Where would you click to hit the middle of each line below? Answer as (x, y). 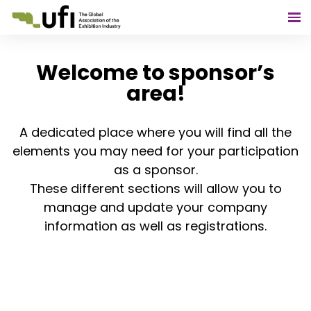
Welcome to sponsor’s (155, 73)
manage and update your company (155, 207)
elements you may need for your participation (155, 151)
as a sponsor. (155, 170)
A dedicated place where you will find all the (155, 132)
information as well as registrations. (155, 226)
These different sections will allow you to (155, 188)
